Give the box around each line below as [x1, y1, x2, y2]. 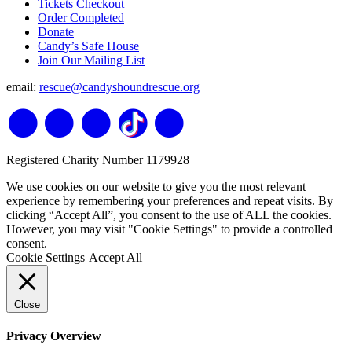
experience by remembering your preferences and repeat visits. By [6, 194, 333, 208]
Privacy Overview [6, 329, 101, 343]
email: [6, 80, 39, 94]
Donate [38, 25, 74, 39]
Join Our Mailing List [38, 53, 145, 68]
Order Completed [38, 11, 124, 25]
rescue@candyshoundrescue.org [39, 80, 200, 94]
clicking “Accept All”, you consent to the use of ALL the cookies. [6, 208, 332, 222]
